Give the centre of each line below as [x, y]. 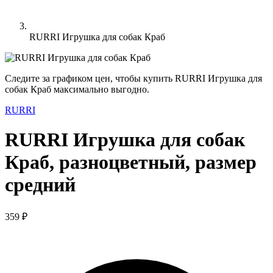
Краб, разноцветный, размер [131, 162]
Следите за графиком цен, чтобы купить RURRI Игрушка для [133, 78]
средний [40, 185]
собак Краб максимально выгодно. [77, 89]
